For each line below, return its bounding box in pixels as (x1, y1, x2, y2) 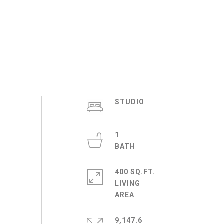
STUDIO (114, 98, 144, 106)
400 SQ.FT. (114, 168, 155, 176)
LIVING (114, 179, 140, 187)
